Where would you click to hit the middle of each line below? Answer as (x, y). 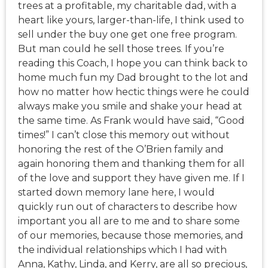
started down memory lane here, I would (116, 193)
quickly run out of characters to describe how (127, 207)
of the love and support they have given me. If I (131, 178)
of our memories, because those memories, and (131, 236)
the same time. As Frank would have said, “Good (131, 121)
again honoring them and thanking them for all (131, 164)
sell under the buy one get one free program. (127, 35)
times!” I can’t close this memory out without (124, 135)
